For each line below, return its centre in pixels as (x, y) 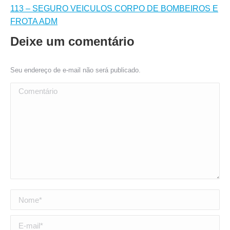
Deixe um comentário (72, 41)
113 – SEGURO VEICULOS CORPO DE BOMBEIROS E (114, 8)
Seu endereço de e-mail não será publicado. (75, 70)
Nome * (24, 196)
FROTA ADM (34, 21)
